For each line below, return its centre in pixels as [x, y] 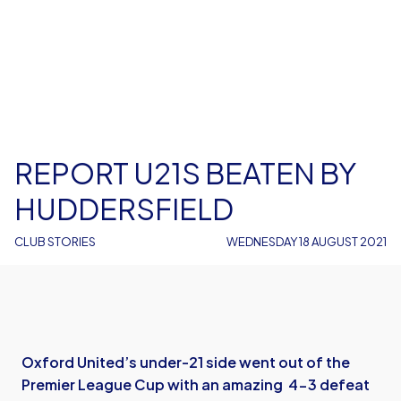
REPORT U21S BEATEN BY [185, 173]
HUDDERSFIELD [124, 209]
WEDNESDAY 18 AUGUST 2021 [307, 242]
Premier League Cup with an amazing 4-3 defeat [196, 384]
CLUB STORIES [55, 242]
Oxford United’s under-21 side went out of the [186, 362]
